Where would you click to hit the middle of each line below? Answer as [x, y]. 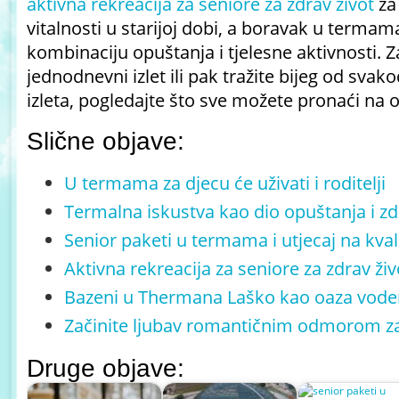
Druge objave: [106, 368]
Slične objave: [106, 141]
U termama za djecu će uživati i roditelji [225, 183]
